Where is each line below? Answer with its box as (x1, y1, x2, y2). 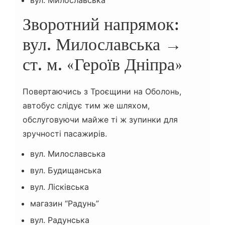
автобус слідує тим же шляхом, (23, 100, 150, 111)
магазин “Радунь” (30, 198, 99, 209)
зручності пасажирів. (23, 129, 107, 139)
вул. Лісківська (30, 182, 89, 192)
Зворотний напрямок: (23, 14, 179, 35)
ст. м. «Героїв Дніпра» (23, 54, 182, 75)
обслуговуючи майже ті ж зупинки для (23, 115, 178, 125)
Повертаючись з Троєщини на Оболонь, (23, 86, 181, 97)
